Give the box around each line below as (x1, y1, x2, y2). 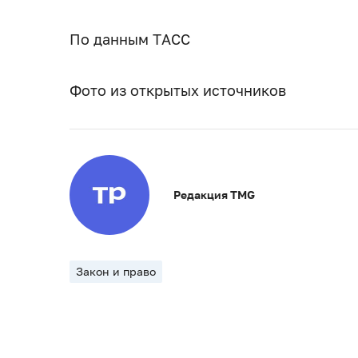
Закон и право (76, 265, 156, 279)
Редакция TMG (173, 188, 255, 202)
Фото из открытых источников (70, 82, 286, 100)
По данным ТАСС (70, 30, 190, 49)
